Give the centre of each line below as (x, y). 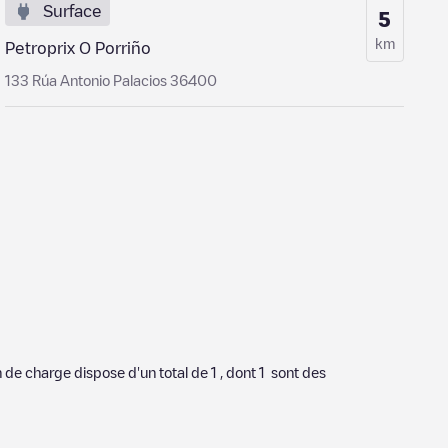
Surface (73, 11)
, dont (238, 372)
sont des (295, 372)
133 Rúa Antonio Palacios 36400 (111, 80)
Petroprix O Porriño (78, 48)
